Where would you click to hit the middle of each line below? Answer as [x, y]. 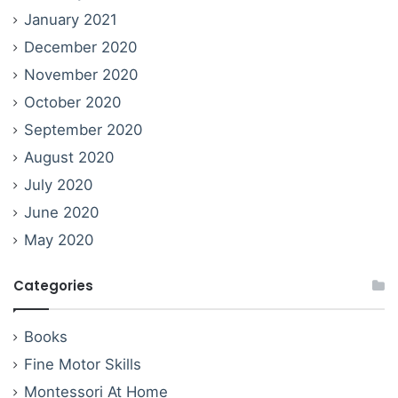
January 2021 [71, 19]
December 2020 [80, 47]
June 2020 [61, 212]
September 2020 [83, 129]
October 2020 [72, 102]
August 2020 [69, 157]
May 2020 [59, 239]
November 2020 [81, 74]
